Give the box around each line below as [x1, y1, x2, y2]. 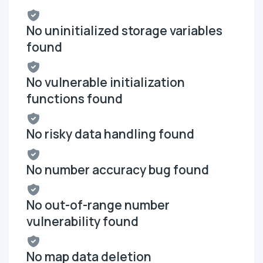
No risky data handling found [26, 126, 194, 143]
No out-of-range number [26, 196, 170, 213]
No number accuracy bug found [26, 161, 209, 178]
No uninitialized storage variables [26, 22, 222, 39]
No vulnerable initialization [26, 74, 185, 91]
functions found [26, 90, 123, 107]
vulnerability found [26, 213, 139, 230]
